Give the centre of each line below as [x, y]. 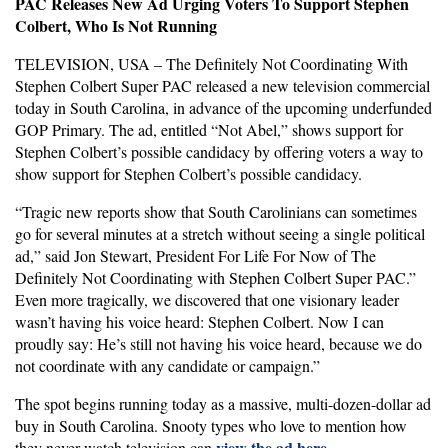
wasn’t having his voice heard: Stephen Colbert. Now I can [199, 321]
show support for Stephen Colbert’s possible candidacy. [188, 173]
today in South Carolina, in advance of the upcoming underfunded [223, 107]
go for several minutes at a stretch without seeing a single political [220, 233]
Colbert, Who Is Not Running [116, 25]
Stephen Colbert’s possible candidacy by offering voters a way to [219, 151]
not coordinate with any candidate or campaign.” [167, 365]
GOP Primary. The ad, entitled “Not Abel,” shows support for [209, 129]
